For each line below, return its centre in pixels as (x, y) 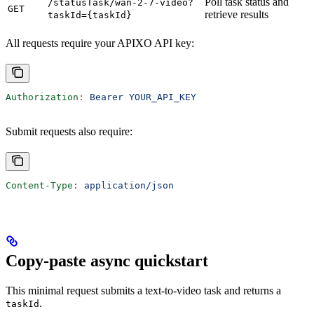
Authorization (42, 97)
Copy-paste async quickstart (107, 261)
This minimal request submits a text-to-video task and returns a (143, 291)
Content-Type (39, 186)
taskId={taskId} (90, 15)
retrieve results (237, 15)
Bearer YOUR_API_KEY (140, 97)
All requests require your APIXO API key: (100, 43)
